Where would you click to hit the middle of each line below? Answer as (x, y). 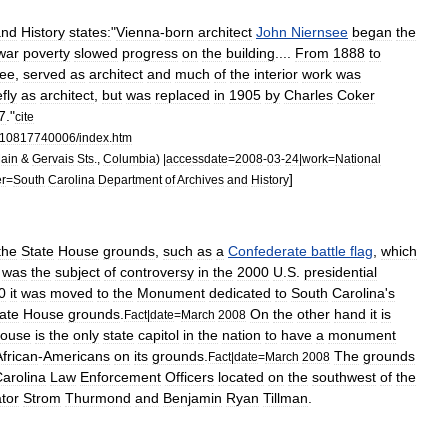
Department (130, 179)
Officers (189, 376)
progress (150, 52)
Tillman (285, 397)
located (241, 376)
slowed (96, 52)
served (44, 73)
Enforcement (120, 376)
